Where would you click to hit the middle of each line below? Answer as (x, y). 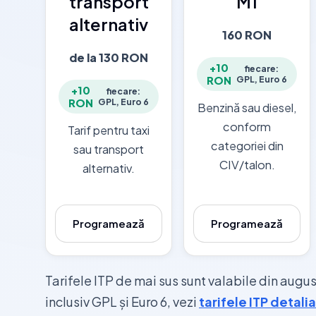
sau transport (109, 149)
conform (247, 126)
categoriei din (247, 145)
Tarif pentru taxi (109, 130)
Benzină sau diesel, (247, 107)
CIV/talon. (247, 164)
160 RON (247, 35)
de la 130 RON (109, 57)
